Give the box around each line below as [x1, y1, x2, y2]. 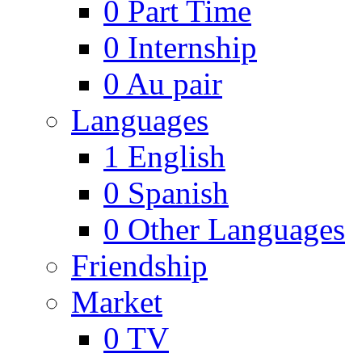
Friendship [71, 248, 208, 283]
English [128, 139, 225, 174]
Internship [128, 30, 257, 65]
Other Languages [128, 212, 345, 246]
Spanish [128, 175, 229, 210]
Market [71, 284, 162, 319]
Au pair [126, 66, 222, 101]
